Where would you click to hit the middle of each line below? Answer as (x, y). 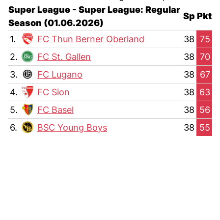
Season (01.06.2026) (56, 23)
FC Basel (55, 110)
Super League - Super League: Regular (94, 10)
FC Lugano (60, 74)
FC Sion (54, 92)
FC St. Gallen (64, 57)
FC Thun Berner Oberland (91, 39)
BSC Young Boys (72, 127)
